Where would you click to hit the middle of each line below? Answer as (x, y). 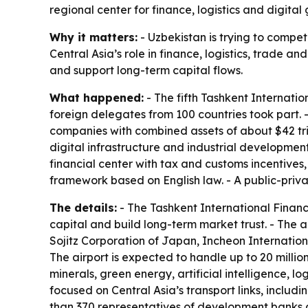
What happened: (97, 97)
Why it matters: (93, 37)
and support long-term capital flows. (146, 70)
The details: (83, 207)
